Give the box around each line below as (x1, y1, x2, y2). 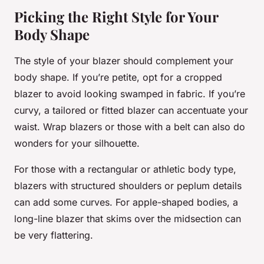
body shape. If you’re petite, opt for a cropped (14, 71, 222, 84)
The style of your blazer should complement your (14, 55, 233, 67)
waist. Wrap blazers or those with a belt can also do (14, 121, 245, 133)
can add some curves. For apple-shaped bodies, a (14, 196, 238, 209)
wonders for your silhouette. (14, 137, 140, 150)
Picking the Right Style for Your (14, 7, 218, 27)
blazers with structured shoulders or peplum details (14, 180, 242, 192)
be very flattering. (14, 229, 93, 242)
